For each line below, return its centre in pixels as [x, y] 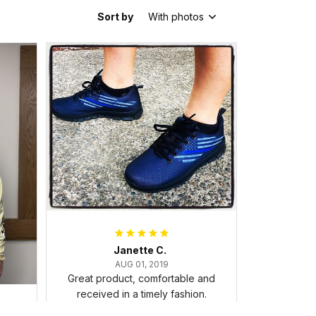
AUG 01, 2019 [141, 265]
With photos [176, 17]
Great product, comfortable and [141, 279]
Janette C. [140, 250]
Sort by [115, 17]
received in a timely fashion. [141, 294]
